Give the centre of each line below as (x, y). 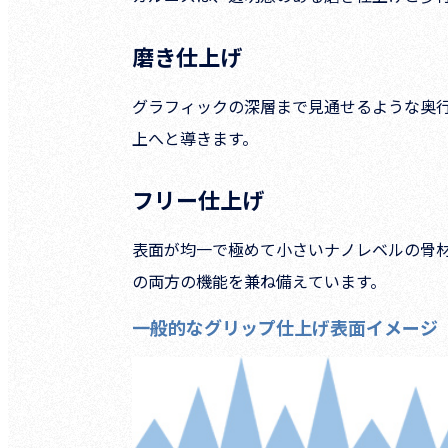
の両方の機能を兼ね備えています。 (259, 281)
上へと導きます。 (195, 138)
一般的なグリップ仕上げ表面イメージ (285, 327)
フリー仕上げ (198, 199)
